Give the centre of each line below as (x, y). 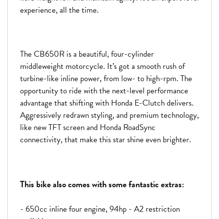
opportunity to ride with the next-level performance (104, 91)
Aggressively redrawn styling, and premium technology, (109, 115)
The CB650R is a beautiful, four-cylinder (87, 54)
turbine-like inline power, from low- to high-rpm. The (106, 79)
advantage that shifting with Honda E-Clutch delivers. (107, 103)
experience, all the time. (59, 10)
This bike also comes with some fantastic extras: (102, 184)
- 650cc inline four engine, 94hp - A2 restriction (100, 209)
